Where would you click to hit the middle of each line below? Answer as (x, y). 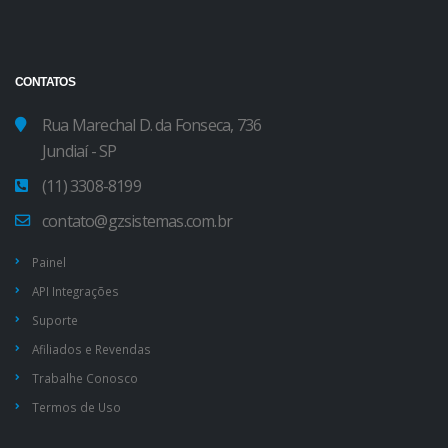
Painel (49, 262)
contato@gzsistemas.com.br (137, 221)
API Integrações (75, 291)
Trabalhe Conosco (85, 378)
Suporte (55, 320)
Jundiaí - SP (79, 151)
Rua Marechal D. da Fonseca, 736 (152, 125)
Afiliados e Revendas (91, 349)
